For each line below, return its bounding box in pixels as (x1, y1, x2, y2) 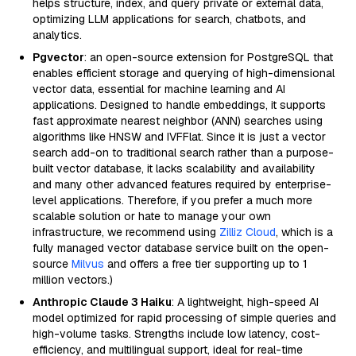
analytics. (33, 28, 82, 42)
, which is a (276, 225, 333, 239)
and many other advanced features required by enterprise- (33, 177, 331, 192)
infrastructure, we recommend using (33, 225, 219, 239)
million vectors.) (33, 273, 113, 287)
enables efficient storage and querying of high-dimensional (33, 66, 335, 80)
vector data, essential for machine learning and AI (33, 82, 285, 96)
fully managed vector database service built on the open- (33, 241, 329, 255)
